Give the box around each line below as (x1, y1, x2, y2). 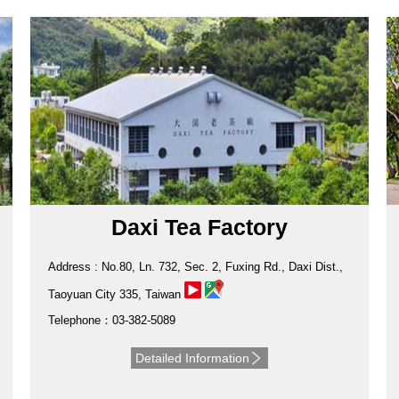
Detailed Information (134, 351, 249, 366)
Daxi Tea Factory (110, 215, 288, 240)
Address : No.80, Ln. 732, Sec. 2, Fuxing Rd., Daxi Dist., (47, 260, 343, 274)
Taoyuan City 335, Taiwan (47, 288, 184, 302)
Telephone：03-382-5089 (47, 313, 175, 328)
